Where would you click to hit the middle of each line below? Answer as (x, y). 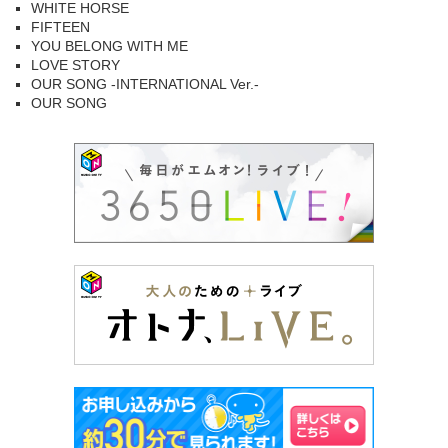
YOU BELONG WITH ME (109, 46)
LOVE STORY (75, 65)
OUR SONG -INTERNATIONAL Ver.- (145, 84)
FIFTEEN (60, 27)
